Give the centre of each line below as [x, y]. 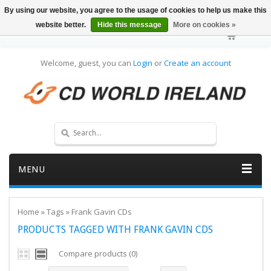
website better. [61, 25]
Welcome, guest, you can [87, 63]
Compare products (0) [98, 253]
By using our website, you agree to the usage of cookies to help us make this [135, 10]
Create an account [197, 63]
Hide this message [129, 25]
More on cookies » [204, 25]
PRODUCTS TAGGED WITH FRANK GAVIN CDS [115, 229]
